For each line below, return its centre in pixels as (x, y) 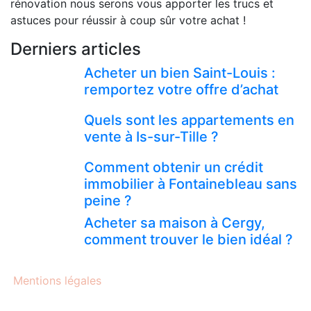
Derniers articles (76, 49)
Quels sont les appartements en (189, 120)
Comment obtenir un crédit (174, 167)
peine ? (108, 201)
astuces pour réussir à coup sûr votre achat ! (128, 20)
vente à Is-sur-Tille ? (151, 137)
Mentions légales (58, 280)
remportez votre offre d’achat (181, 90)
